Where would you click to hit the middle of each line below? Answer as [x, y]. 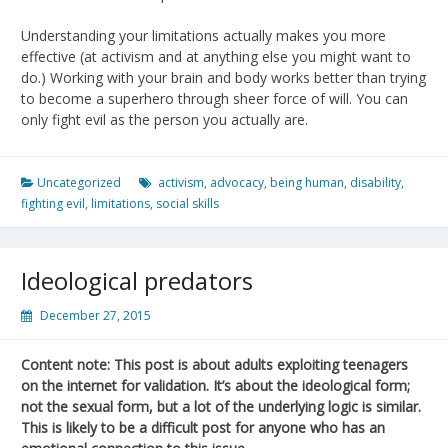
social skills [187, 203]
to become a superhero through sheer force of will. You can [214, 98]
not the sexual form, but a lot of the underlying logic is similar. [221, 406]
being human [307, 182]
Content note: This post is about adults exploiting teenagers [214, 364]
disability [375, 182]
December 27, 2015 [95, 315]
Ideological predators [137, 280]
